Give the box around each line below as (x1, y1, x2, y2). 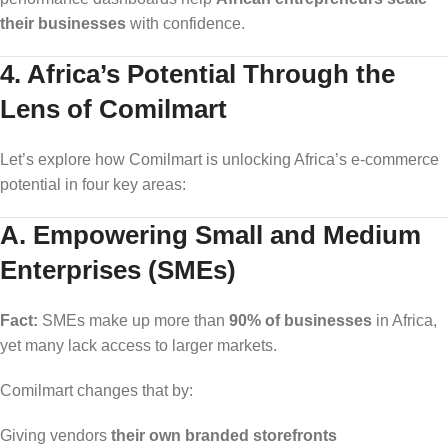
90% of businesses (229, 311, 372, 329)
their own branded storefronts (111, 426, 337, 444)
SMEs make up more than (38, 311, 229, 329)
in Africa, (372, 311, 437, 329)
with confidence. (126, 14, 245, 32)
